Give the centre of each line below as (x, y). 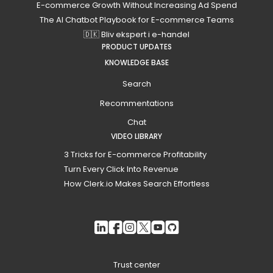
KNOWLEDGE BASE (136, 62)
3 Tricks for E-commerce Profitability (135, 155)
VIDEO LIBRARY (136, 136)
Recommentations (136, 103)
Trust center (136, 265)
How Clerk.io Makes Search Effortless (136, 184)
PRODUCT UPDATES (136, 46)
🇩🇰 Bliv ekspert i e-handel (136, 34)
